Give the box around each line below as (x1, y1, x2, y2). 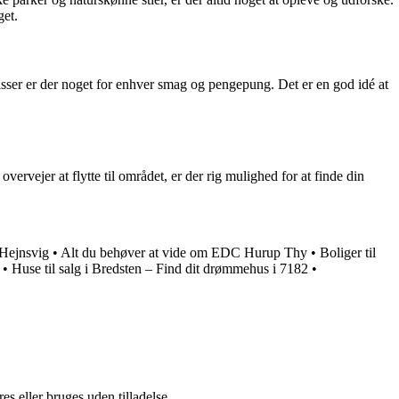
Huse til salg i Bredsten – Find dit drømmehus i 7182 (12, 261, 308, 277)
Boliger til (320, 245, 376, 261)
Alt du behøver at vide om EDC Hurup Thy (61, 245, 307, 261)
